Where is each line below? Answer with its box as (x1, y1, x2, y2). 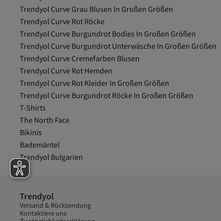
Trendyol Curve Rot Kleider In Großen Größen (20, 78, 169, 88)
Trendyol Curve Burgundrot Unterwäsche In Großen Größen (20, 41, 217, 51)
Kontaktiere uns (20, 209, 67, 218)
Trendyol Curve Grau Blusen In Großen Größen (20, 4, 173, 14)
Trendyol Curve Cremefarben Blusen (20, 53, 140, 63)
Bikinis (20, 127, 42, 137)
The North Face (20, 115, 70, 125)
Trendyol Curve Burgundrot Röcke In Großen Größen (20, 90, 193, 100)
